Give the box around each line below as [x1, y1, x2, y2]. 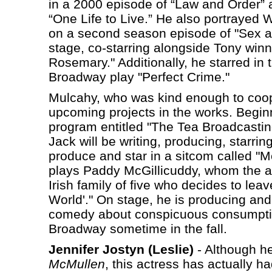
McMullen [48, 256, 105, 271]
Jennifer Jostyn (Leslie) [48, 242, 194, 256]
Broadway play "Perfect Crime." [48, 69, 229, 84]
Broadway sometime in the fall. [48, 221, 227, 236]
